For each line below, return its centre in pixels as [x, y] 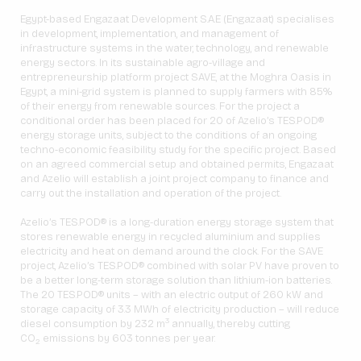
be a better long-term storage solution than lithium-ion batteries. [176, 281]
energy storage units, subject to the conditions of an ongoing [168, 136]
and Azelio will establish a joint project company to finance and [174, 179]
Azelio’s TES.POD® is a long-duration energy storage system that [177, 223]
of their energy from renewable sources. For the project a [160, 107]
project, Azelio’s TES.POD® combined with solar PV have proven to [180, 266]
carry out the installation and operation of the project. [151, 194]
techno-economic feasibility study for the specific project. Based [178, 150]
